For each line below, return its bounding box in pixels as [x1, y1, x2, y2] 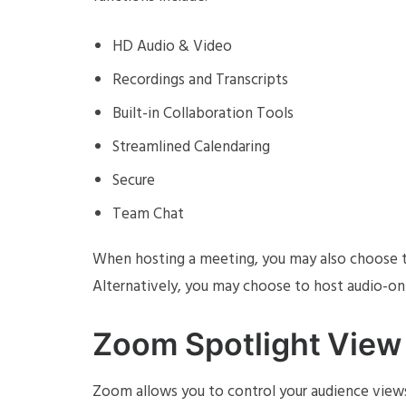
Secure [112, 168, 156, 193]
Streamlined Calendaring [112, 134, 271, 159]
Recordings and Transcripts [112, 67, 289, 92]
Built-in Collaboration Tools [112, 101, 295, 126]
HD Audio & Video [112, 34, 233, 59]
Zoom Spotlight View [92, 324, 402, 362]
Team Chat [112, 201, 185, 227]
